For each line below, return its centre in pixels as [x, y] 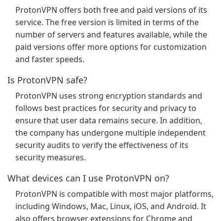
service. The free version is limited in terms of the [107, 22]
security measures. [51, 157]
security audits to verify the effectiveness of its [102, 145]
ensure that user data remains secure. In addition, [109, 120]
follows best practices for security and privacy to [106, 108]
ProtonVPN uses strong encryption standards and [109, 96]
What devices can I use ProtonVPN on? [88, 178]
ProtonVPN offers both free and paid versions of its [111, 10]
